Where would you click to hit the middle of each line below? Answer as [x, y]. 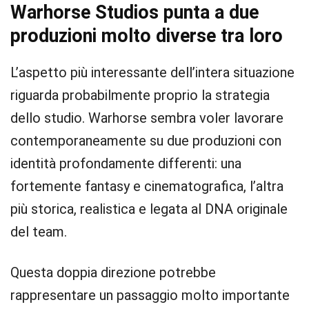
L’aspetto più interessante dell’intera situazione [152, 72]
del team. [39, 232]
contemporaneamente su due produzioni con [146, 141]
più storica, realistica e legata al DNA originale [149, 209]
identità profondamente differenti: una [126, 163]
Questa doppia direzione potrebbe [113, 272]
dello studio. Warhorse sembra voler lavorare [147, 118]
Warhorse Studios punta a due [134, 12]
